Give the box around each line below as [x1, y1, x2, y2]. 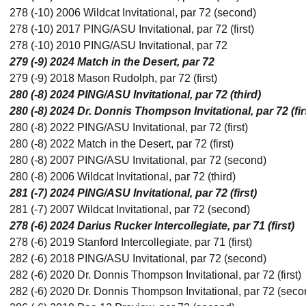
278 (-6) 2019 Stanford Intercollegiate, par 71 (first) [10, 236, 252, 248]
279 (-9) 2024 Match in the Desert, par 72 [10, 56, 214, 68]
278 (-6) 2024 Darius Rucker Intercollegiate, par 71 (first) [10, 220, 294, 232]
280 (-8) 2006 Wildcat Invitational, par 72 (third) [10, 171, 236, 182]
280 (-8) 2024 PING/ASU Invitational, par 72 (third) [10, 89, 261, 100]
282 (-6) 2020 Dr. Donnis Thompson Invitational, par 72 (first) [10, 269, 301, 281]
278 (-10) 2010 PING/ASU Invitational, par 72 [10, 40, 227, 51]
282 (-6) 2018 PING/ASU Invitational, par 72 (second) [10, 253, 266, 264]
